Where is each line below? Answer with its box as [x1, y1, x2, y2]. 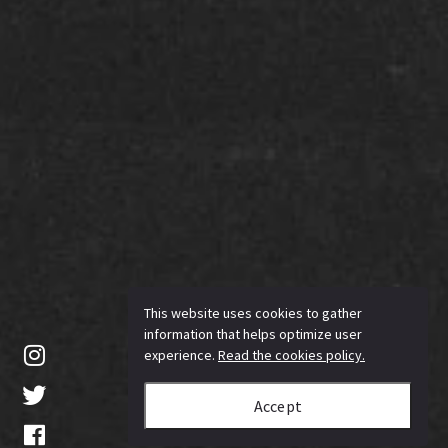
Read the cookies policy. [218, 346, 365, 365]
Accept [253, 396, 303, 417]
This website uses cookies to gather [144, 304, 362, 323]
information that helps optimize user [144, 325, 362, 344]
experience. [144, 346, 218, 365]
